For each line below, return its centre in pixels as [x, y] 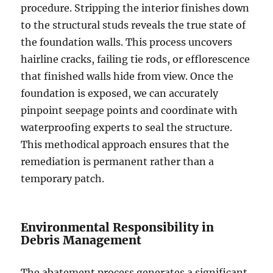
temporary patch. [63, 178]
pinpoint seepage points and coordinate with [129, 110]
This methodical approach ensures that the [125, 144]
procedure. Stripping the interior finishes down [135, 8]
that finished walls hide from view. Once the [127, 76]
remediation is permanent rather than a [118, 161]
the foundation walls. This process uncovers [127, 42]
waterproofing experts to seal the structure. [127, 127]
